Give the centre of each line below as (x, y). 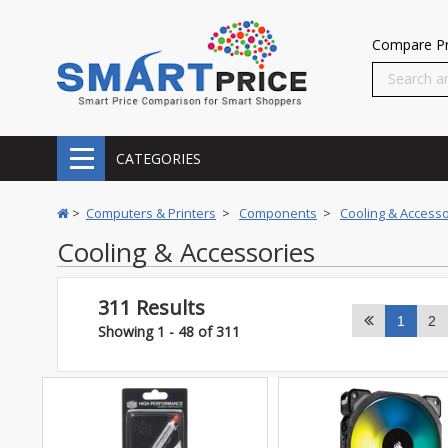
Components (278, 213)
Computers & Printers (151, 213)
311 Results (151, 307)
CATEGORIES (158, 158)
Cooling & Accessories (186, 252)
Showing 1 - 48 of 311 (169, 331)
